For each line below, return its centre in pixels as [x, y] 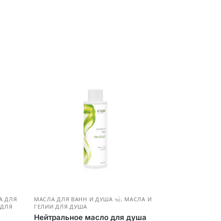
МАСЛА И [138, 199]
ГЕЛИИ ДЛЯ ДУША [61, 207]
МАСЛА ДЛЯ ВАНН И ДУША [74, 199]
